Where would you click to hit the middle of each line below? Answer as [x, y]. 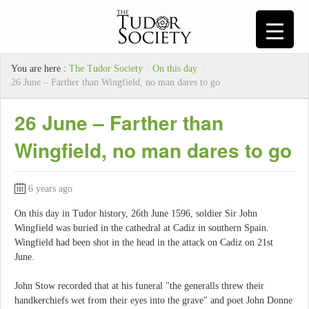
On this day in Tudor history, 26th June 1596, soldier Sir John [136, 214]
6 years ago [50, 189]
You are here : [40, 69]
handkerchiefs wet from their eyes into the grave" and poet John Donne [153, 300]
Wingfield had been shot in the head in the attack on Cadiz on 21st [144, 243]
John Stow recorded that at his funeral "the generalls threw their [139, 286]
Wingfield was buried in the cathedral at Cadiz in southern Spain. [142, 228]
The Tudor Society [106, 69]
